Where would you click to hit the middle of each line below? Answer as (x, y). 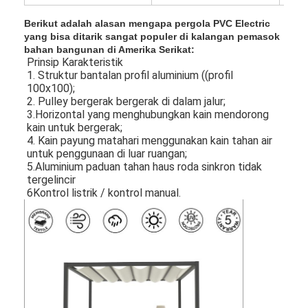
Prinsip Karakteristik (75, 62)
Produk (56, 260)
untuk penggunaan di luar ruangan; (107, 153)
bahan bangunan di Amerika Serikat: (110, 49)
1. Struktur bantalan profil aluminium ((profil (130, 75)
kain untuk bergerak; (75, 127)
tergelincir (52, 179)
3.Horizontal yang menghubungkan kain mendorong (148, 114)
